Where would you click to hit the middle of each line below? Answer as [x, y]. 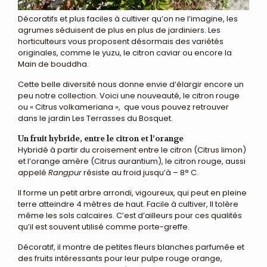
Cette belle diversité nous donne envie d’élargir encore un [131, 84]
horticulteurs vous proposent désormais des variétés [121, 41]
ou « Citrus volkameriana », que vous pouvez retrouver [123, 107]
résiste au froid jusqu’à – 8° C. [140, 172]
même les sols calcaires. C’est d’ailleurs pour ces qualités [130, 215]
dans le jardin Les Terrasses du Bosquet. [95, 118]
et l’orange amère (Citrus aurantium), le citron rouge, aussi [132, 161]
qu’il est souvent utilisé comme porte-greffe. [104, 226]
